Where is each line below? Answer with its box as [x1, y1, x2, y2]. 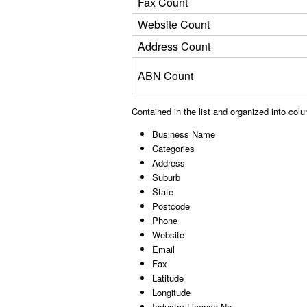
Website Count [138, 16, 210, 32]
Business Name [152, 127, 215, 140]
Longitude [152, 286, 191, 299]
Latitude [152, 271, 184, 284]
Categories [152, 142, 195, 155]
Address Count [138, 38, 210, 54]
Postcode [152, 199, 190, 212]
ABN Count [138, 68, 193, 84]
